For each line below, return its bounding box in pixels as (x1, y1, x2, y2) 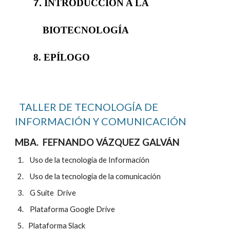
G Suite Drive (30, 188, 76, 197)
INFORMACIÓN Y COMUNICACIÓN (15, 114, 187, 127)
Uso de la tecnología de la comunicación (25, 171, 161, 181)
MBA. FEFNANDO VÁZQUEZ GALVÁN (15, 136, 180, 148)
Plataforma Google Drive (25, 204, 117, 214)
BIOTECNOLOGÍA (42, 24, 129, 35)
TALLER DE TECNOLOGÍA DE (15, 100, 159, 113)
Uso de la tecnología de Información (25, 155, 150, 164)
